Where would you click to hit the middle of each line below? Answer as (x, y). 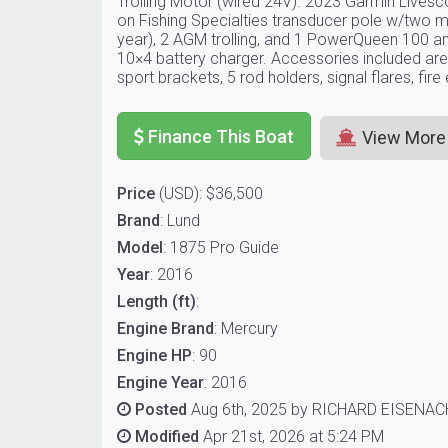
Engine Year (160, 382)
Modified (169, 436)
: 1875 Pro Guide (221, 247)
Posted (163, 409)
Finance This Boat (221, 136)
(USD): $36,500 (209, 193)
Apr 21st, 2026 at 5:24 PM (293, 436)
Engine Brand (165, 328)
